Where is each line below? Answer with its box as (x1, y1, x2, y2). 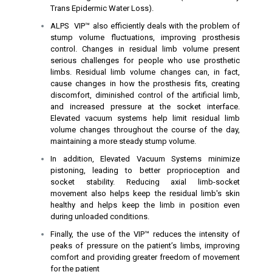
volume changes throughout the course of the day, (50, 125, 240, 135)
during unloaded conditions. (50, 212, 149, 222)
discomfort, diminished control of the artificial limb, (50, 90, 240, 100)
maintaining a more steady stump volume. (50, 137, 196, 146)
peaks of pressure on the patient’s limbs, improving (50, 241, 240, 251)
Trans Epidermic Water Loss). (50, 4, 154, 13)
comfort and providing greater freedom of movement (50, 253, 240, 262)
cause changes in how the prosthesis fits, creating (50, 79, 240, 89)
